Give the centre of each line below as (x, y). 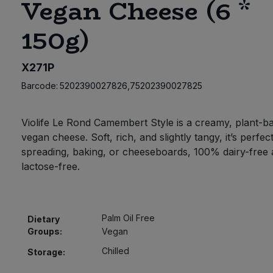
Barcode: (39, 86)
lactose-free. (50, 167)
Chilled (116, 251)
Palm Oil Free (129, 218)
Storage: (46, 252)
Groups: (44, 232)
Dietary (43, 219)
